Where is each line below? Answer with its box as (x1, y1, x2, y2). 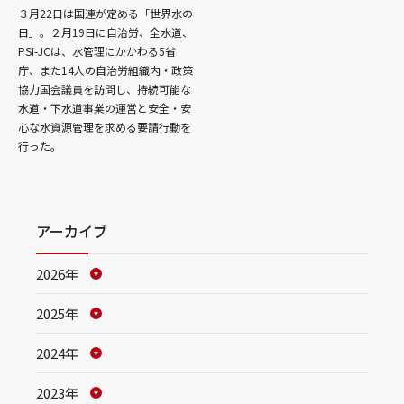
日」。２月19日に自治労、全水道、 (18, 24, 193, 41)
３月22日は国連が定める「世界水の (18, 5, 193, 22)
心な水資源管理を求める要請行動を (18, 119, 191, 135)
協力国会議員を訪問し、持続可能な (18, 81, 191, 97)
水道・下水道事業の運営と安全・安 (18, 100, 191, 116)
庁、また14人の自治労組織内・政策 (18, 62, 193, 78)
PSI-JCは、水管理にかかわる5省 (18, 43, 176, 60)
